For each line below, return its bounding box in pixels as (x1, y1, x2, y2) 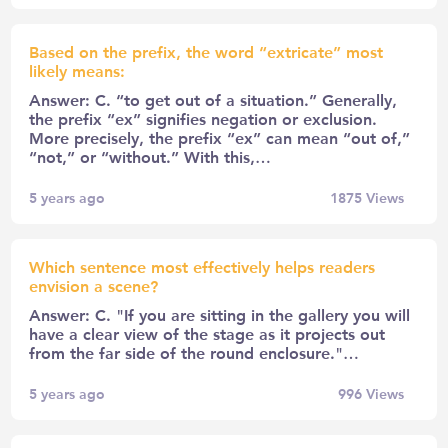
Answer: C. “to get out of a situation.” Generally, (29, 88, 398, 110)
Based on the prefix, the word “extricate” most (29, 40, 384, 62)
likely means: (29, 59, 126, 81)
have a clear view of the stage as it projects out (29, 322, 386, 344)
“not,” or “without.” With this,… (29, 145, 272, 167)
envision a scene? (29, 274, 159, 296)
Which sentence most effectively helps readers (29, 255, 376, 277)
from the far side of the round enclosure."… (29, 341, 360, 363)
